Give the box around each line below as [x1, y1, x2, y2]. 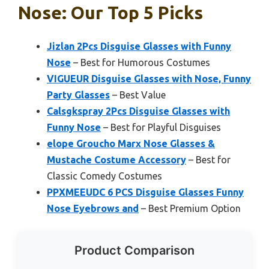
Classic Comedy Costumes [47, 171, 162, 182]
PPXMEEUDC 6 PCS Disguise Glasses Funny [47, 187, 244, 198]
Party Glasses [47, 89, 110, 101]
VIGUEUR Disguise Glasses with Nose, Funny [47, 73, 251, 85]
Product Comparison [74, 243, 195, 258]
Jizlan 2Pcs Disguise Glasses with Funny [47, 41, 231, 52]
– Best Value [110, 89, 166, 101]
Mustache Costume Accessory [47, 154, 186, 166]
